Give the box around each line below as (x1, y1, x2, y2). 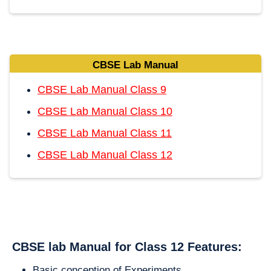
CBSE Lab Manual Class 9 (38, 83, 166, 96)
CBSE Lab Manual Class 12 (38, 148, 172, 161)
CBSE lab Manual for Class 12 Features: (12, 240, 242, 253)
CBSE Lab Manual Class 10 (38, 105, 172, 117)
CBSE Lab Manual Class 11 (38, 126, 172, 139)
